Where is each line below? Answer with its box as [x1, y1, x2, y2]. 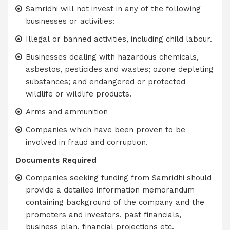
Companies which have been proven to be [25, 125, 185, 135]
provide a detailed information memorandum [25, 185, 195, 195]
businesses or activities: [25, 16, 114, 26]
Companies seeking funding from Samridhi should [25, 173, 212, 182]
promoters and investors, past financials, [25, 210, 181, 219]
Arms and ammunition [25, 107, 108, 117]
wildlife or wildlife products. [25, 89, 131, 99]
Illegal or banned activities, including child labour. [25, 34, 212, 44]
